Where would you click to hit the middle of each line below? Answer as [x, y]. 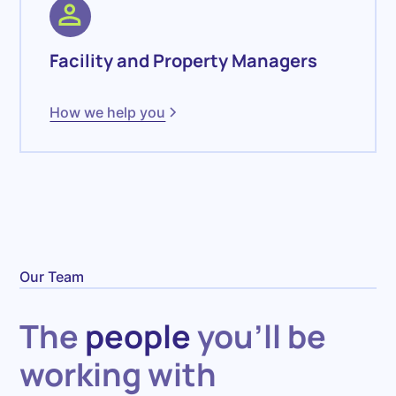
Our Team [52, 277]
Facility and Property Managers [184, 61]
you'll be [259, 336]
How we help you [108, 112]
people [138, 336]
